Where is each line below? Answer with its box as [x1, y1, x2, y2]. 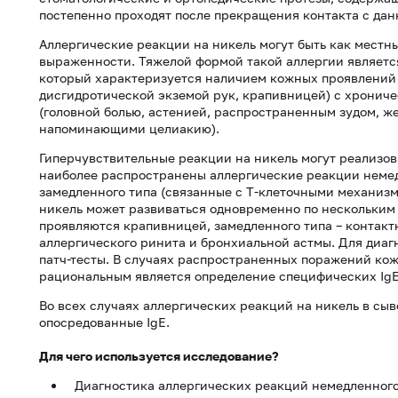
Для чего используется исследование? [39, 348, 279, 363]
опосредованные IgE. [39, 314, 170, 330]
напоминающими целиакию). [39, 121, 219, 136]
